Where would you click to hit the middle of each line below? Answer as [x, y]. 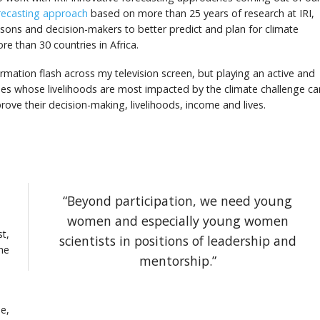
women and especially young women [177, 220]
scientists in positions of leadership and [177, 240]
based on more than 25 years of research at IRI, [201, 14]
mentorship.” [177, 260]
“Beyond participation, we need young [178, 200]
